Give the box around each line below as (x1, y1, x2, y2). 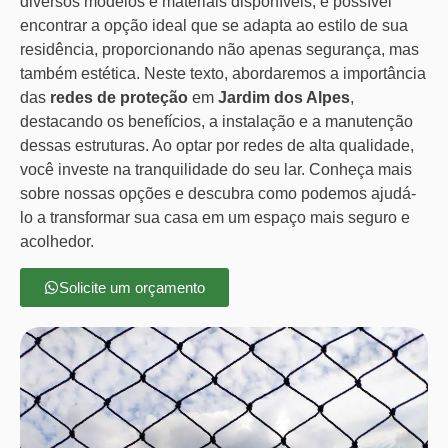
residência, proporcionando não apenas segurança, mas (20, 40, 419, 58)
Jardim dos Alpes (218, 88, 350, 106)
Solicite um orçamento (59, 278, 205, 296)
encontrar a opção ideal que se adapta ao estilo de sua (20, 16, 408, 34)
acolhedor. (20, 232, 94, 250)
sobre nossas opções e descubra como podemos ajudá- (20, 184, 416, 202)
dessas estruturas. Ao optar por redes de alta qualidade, (20, 136, 414, 154)
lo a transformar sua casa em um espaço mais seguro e (20, 208, 410, 226)
